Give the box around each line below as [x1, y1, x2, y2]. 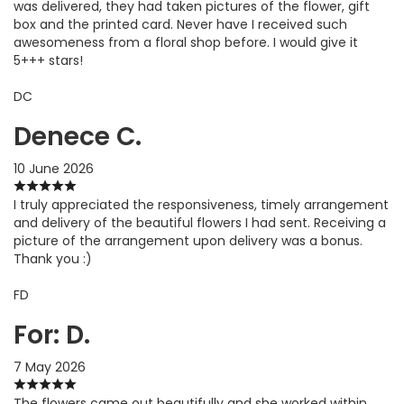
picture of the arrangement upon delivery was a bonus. [14, 231, 363, 250]
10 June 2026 [14, 159, 94, 178]
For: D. [14, 317, 90, 353]
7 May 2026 [14, 357, 86, 376]
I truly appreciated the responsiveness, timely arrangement [14, 195, 389, 214]
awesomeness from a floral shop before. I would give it [14, 32, 358, 51]
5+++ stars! [14, 50, 83, 69]
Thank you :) [14, 249, 92, 268]
